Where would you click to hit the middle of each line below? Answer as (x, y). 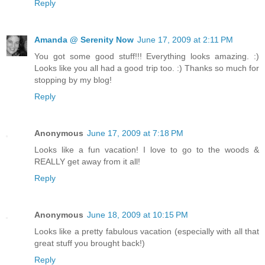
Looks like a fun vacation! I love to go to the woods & (147, 149)
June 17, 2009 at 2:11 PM (185, 39)
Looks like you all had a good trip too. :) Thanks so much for (147, 68)
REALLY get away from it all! (87, 161)
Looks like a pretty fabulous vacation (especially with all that (147, 231)
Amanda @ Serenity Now (84, 39)
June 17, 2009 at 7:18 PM (135, 133)
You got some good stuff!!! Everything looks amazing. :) (147, 56)
